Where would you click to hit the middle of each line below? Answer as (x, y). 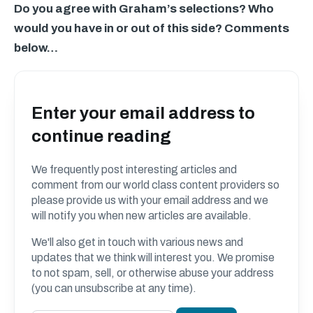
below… (36, 48)
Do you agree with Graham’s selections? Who (144, 9)
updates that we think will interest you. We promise (153, 257)
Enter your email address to (143, 113)
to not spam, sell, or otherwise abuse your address (153, 272)
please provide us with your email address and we (150, 200)
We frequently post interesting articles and (134, 169)
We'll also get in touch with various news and (137, 242)
